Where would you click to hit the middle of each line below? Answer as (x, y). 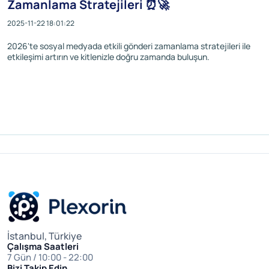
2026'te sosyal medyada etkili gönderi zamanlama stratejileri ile (129, 46)
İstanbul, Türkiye (44, 236)
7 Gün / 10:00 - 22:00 (50, 257)
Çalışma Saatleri (43, 246)
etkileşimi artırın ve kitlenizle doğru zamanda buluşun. (108, 57)
